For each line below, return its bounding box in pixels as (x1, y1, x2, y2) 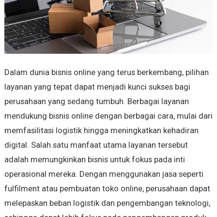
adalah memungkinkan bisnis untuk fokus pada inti (4, 155, 185, 165)
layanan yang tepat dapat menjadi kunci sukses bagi (4, 82, 190, 92)
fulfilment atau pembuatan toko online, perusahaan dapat (4, 184, 210, 194)
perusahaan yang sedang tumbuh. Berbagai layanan (4, 96, 189, 107)
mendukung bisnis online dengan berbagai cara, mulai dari (4, 111, 213, 121)
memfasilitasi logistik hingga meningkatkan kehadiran (4, 125, 199, 136)
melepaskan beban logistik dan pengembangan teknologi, (4, 198, 210, 208)
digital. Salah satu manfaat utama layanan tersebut (4, 140, 188, 150)
